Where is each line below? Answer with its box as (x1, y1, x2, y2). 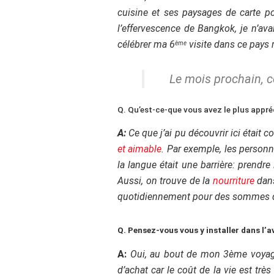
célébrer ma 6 (117, 38, 175, 50)
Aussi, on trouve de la (117, 175, 213, 187)
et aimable (117, 143, 162, 155)
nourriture (212, 175, 254, 187)
